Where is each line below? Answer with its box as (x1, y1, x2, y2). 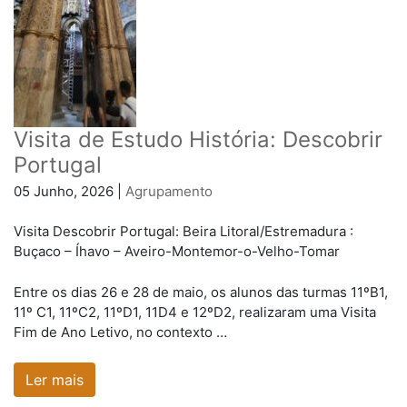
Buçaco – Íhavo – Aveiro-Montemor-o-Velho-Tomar (14, 243, 340, 261)
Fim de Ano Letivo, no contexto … (14, 323, 227, 341)
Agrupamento (125, 182, 213, 200)
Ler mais (25, 371, 84, 390)
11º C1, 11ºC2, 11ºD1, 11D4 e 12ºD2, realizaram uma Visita (14, 303, 376, 321)
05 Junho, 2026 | (14, 182, 125, 200)
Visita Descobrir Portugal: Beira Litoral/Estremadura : (14, 223, 353, 241)
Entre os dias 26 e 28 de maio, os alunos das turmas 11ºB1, (14, 283, 388, 301)
